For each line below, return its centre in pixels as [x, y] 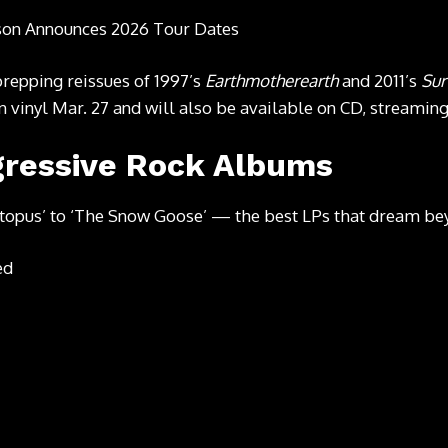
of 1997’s [167, 80]
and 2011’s [379, 80]
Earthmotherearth [271, 80]
